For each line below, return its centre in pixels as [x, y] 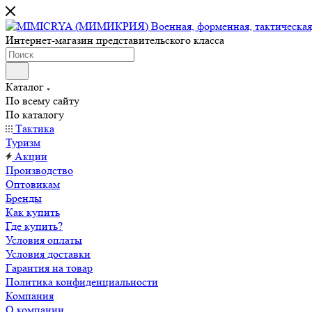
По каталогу [35, 115]
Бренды [24, 198]
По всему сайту [42, 101]
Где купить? [34, 226]
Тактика [33, 128]
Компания [30, 296]
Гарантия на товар [49, 268]
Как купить [33, 212]
